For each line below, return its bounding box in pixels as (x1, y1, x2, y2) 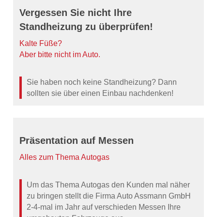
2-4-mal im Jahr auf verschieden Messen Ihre (27, 203, 181, 212)
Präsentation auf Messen (19, 135, 134, 146)
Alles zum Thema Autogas (19, 153, 110, 162)
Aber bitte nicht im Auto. (19, 50, 101, 59)
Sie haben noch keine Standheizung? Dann (27, 78, 177, 87)
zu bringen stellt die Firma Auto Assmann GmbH (27, 192, 191, 201)
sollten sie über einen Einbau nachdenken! (27, 89, 174, 98)
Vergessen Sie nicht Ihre (19, 7, 132, 18)
